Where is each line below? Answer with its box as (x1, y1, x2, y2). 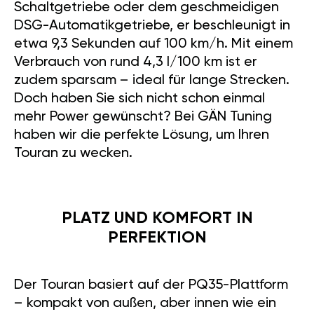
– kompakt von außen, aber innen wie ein (14, 296, 276, 311)
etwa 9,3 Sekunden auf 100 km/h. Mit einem (14, 37, 293, 52)
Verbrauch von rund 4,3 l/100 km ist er (14, 55, 257, 70)
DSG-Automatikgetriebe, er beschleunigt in (14, 19, 290, 34)
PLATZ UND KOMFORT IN (61, 210, 253, 227)
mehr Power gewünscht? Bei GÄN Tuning (14, 110, 272, 125)
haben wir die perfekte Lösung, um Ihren (14, 128, 269, 143)
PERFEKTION (107, 230, 207, 247)
